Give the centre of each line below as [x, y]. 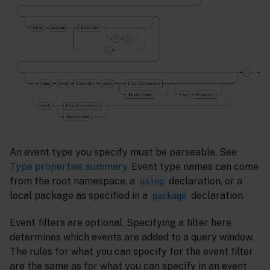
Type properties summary [68, 167]
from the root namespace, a [74, 181]
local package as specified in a [80, 196]
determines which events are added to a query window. [132, 237]
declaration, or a [204, 181]
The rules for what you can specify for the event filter [131, 252]
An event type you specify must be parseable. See [123, 152]
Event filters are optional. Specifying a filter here [121, 223]
